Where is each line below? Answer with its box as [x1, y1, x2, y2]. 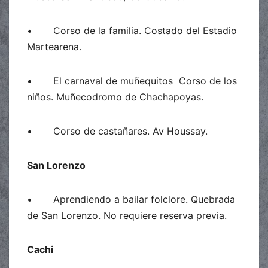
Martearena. [27, 40, 81, 53]
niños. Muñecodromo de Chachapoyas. [27, 90, 203, 103]
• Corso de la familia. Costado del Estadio [27, 24, 237, 36]
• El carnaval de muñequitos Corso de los [27, 74, 237, 87]
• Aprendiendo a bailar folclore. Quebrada [27, 193, 235, 205]
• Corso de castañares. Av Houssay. [27, 124, 208, 137]
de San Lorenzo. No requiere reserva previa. [27, 209, 227, 221]
